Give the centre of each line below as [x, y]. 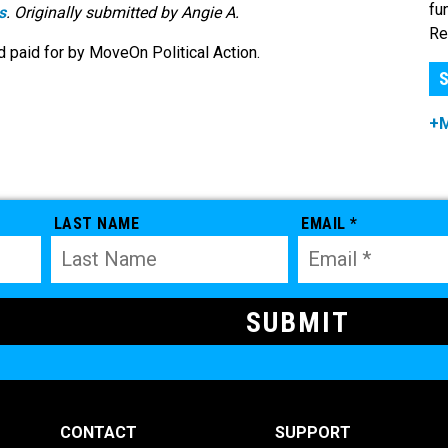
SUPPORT [312, 432]
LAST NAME [96, 223]
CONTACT [98, 432]
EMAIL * [329, 223]
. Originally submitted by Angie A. [122, 13]
